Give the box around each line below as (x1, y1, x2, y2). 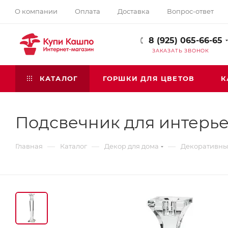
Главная (15, 142, 43, 150)
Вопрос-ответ (167, 7, 214, 15)
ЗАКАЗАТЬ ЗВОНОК (152, 48, 209, 53)
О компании (15, 7, 58, 15)
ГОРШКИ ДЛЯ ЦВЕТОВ (102, 74, 195, 82)
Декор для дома (104, 142, 159, 150)
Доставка (118, 7, 150, 15)
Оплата (75, 7, 100, 15)
